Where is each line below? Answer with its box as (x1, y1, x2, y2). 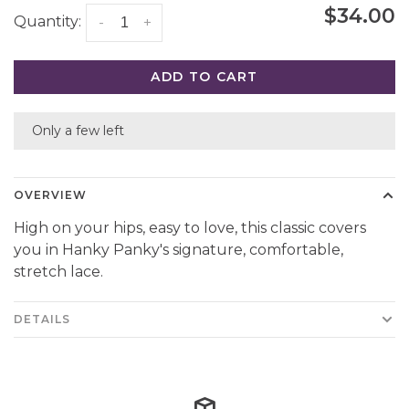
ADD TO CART (151, 68, 258, 85)
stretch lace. (14, 263, 103, 280)
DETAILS (14, 312, 70, 326)
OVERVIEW (14, 188, 87, 202)
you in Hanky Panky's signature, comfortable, (14, 241, 343, 258)
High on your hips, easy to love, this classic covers (14, 219, 366, 236)
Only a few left (32, 122, 124, 139)
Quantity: (14, 13, 81, 31)
